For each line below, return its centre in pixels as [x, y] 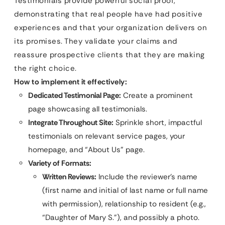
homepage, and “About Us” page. [86, 149]
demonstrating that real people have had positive [108, 14]
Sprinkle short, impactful [158, 122]
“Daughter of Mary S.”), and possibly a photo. [121, 217]
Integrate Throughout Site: [71, 122]
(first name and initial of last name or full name [125, 190]
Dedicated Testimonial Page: [75, 95]
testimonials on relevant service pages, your [106, 136]
